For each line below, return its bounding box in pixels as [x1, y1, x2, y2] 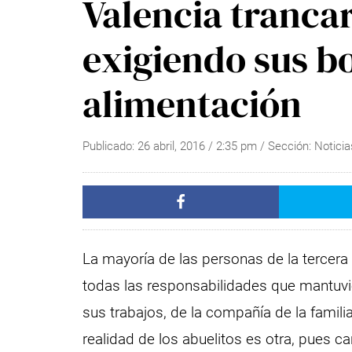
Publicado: [82, 139, 138, 153]
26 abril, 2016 [137, 139, 206, 153]
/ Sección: [260, 139, 315, 153]
